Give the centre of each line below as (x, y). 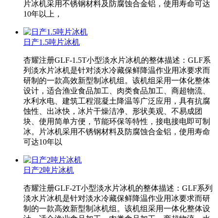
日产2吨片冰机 (49, 170)
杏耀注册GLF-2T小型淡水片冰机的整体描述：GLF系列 (118, 188)
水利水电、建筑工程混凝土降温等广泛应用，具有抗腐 (117, 101)
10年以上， (43, 14)
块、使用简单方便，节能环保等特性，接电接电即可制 (117, 122)
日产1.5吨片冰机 (52, 42)
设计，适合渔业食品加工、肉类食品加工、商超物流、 (117, 91)
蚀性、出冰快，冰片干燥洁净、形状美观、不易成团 (113, 111)
